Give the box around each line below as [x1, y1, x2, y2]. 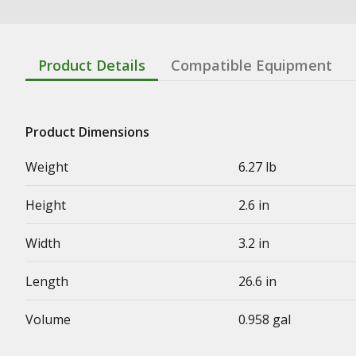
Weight [25, 157, 68, 176]
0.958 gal [238, 310, 292, 328]
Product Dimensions [25, 122, 149, 141]
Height [25, 195, 66, 214]
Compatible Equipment [171, 55, 332, 75]
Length [25, 272, 68, 290]
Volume [25, 310, 71, 328]
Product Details [38, 55, 145, 75]
